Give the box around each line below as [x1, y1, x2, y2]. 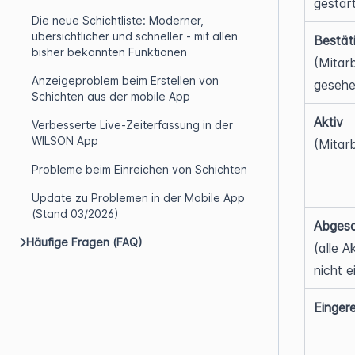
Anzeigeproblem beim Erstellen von [32, 74, 219, 87]
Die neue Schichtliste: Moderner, [32, 13, 204, 27]
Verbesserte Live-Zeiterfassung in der [32, 118, 233, 132]
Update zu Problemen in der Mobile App [32, 191, 245, 204]
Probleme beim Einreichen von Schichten [32, 162, 247, 176]
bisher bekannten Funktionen [32, 45, 187, 59]
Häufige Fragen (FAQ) [26, 235, 143, 249]
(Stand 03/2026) [32, 207, 119, 220]
